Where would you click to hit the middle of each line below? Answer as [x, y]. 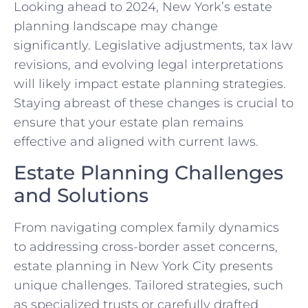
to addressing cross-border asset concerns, [146, 246]
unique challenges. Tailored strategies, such [148, 285]
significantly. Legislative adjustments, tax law [153, 46]
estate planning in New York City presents [143, 266]
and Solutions [81, 195]
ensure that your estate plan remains [129, 123]
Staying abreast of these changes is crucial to [154, 103]
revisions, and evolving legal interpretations [148, 65]
